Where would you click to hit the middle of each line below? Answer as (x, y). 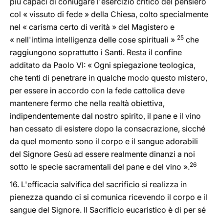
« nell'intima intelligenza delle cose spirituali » (93, 40)
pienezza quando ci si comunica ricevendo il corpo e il (109, 197)
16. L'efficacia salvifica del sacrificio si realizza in (98, 184)
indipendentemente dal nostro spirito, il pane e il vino (105, 116)
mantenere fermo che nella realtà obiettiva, (87, 103)
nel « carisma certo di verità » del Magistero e (92, 27)
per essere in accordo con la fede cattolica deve (97, 90)
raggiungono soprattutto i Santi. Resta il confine (96, 52)
